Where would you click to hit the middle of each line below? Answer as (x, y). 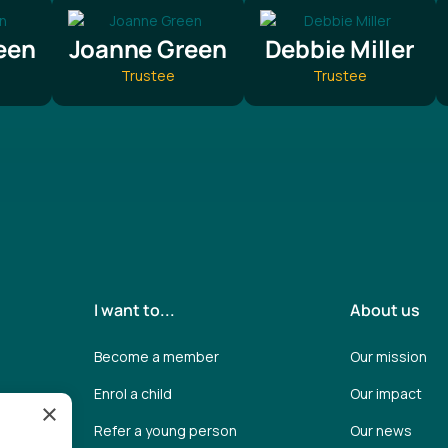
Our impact (385, 394)
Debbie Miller (339, 49)
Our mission (388, 357)
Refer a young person (166, 431)
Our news (380, 431)
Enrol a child (133, 394)
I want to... (135, 310)
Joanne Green (147, 49)
